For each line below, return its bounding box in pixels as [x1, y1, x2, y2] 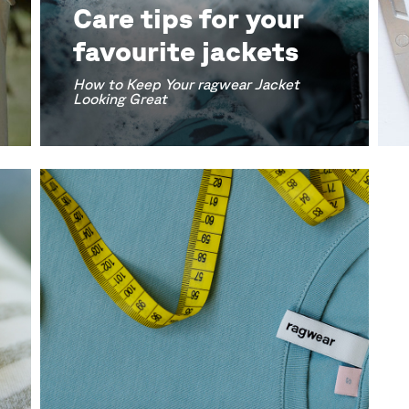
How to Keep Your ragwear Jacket [73, 76, 299, 92]
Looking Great [73, 90, 167, 107]
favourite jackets [73, 35, 299, 67]
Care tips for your [73, 2, 304, 34]
